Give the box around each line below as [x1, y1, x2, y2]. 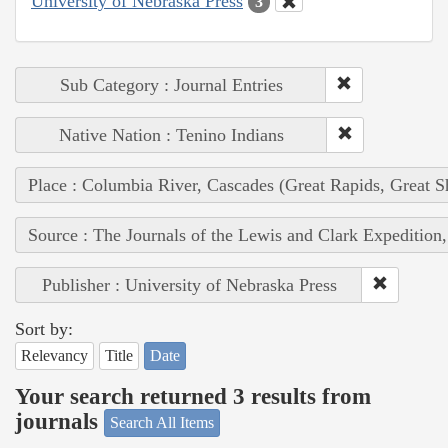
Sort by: [15, 319, 73, 340]
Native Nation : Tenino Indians [59, 125, 284, 146]
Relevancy [21, 347, 88, 365]
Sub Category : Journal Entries [59, 75, 283, 96]
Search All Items [110, 414, 214, 432]
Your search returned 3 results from [15, 383, 371, 409]
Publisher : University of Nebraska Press [41, 275, 337, 296]
